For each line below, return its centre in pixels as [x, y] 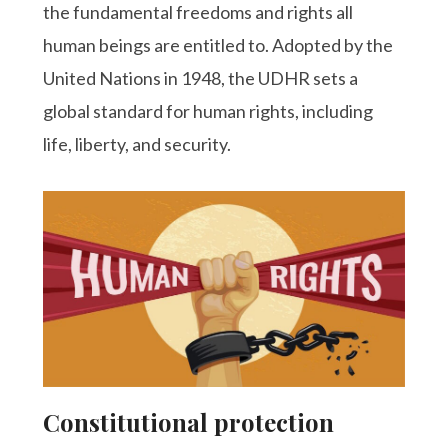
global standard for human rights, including [208, 110]
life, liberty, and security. [137, 143]
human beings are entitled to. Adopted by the [218, 44]
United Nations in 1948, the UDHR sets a [201, 77]
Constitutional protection [189, 421]
